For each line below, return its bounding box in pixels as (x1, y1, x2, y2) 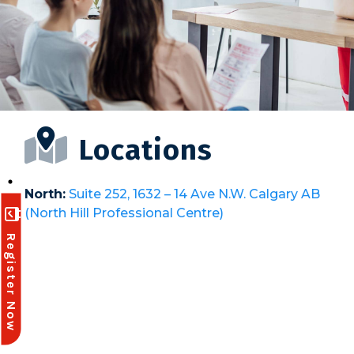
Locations (70, 132, 213, 168)
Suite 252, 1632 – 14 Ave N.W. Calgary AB (68, 186, 320, 201)
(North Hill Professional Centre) (24, 205, 224, 220)
